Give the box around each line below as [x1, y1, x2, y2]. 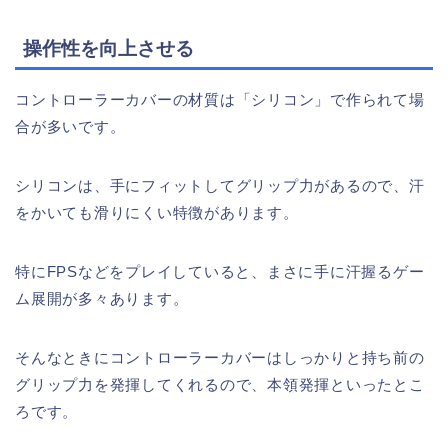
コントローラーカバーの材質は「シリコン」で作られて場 [15, 91, 425, 108]
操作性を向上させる [23, 38, 194, 59]
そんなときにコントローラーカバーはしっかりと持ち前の [15, 349, 425, 366]
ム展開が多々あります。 [15, 290, 189, 307]
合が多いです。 [15, 118, 126, 135]
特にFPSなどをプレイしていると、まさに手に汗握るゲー [15, 263, 425, 280]
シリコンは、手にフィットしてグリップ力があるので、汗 [15, 177, 425, 194]
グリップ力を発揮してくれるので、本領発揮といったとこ [15, 376, 425, 393]
